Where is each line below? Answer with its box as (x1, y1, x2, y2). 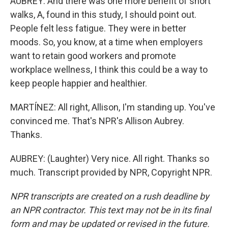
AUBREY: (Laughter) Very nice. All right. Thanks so (10, 153, 209, 164)
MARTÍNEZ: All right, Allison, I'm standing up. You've (10, 102, 215, 112)
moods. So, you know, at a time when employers (10, 37, 203, 47)
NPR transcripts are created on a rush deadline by (10, 191, 209, 202)
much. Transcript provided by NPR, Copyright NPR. (10, 167, 212, 178)
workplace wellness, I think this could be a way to (10, 64, 208, 75)
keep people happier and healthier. (10, 78, 147, 89)
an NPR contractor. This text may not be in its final (10, 205, 211, 215)
